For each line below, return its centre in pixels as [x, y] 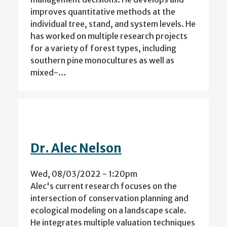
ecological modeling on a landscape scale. [108, 211]
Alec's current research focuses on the [104, 186]
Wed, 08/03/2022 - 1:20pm [84, 174]
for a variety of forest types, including [103, 48]
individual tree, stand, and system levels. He [113, 24]
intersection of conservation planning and [109, 198]
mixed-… [48, 73]
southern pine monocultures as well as [102, 61]
